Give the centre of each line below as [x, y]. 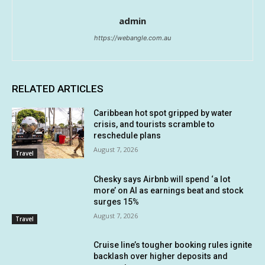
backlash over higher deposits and [161, 256]
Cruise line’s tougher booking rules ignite [173, 245]
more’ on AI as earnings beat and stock [169, 190]
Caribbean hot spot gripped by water [163, 113]
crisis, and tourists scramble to [154, 125]
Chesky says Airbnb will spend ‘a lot [162, 179]
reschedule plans [127, 136]
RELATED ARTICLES [58, 89]
